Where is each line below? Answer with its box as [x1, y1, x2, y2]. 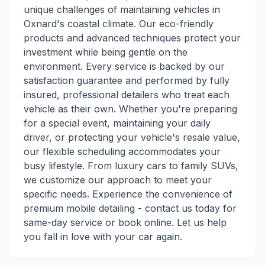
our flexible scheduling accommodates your [24, 146, 221, 157]
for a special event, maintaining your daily [24, 117, 211, 129]
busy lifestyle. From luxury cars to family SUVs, [24, 160, 238, 172]
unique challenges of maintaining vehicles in [24, 4, 220, 15]
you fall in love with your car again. [24, 231, 182, 243]
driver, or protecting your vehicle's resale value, [24, 131, 240, 143]
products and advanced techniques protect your [24, 32, 241, 44]
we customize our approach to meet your [24, 174, 212, 186]
